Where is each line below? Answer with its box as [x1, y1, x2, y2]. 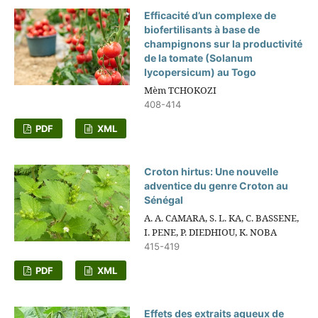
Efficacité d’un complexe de [144, 9, 277, 22]
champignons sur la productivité [144, 38, 303, 50]
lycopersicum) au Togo [144, 66, 257, 79]
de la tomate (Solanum [144, 52, 253, 65]
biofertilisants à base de [144, 23, 261, 36]
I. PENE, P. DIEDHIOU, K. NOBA [144, 226, 278, 239]
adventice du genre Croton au [144, 180, 289, 192]
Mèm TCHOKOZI [144, 84, 217, 97]
